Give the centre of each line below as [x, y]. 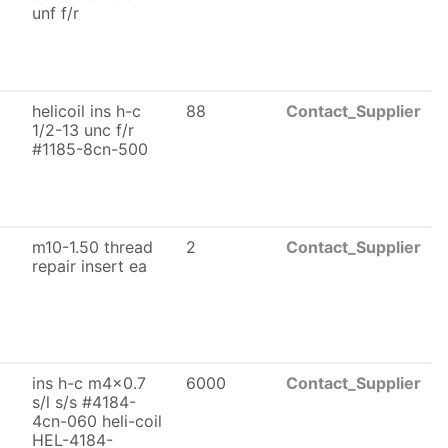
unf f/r [55, 13]
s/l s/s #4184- [84, 402]
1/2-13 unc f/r [83, 130]
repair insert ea [89, 266]
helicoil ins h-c [86, 111]
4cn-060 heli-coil [97, 421]
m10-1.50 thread [92, 247]
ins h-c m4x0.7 [89, 383]
